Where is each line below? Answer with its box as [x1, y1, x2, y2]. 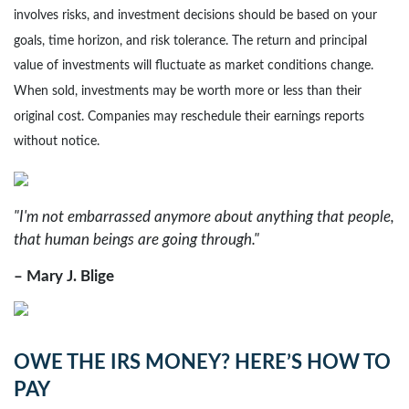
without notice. [14, 135, 100, 149]
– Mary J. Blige [14, 268, 114, 284]
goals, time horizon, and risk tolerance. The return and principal [14, 34, 367, 47]
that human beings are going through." [14, 232, 259, 247]
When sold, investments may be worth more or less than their [14, 84, 362, 98]
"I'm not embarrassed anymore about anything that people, [14, 209, 394, 225]
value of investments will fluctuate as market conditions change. [14, 59, 373, 73]
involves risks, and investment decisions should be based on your [14, 8, 377, 22]
